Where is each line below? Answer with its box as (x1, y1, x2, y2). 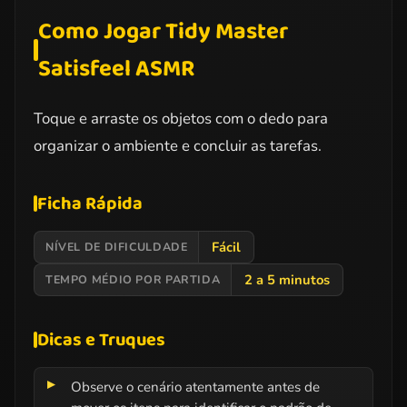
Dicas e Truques (37, 324, 165, 354)
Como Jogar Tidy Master (37, 12, 288, 50)
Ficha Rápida (37, 188, 143, 218)
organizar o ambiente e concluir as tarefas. (34, 134, 322, 156)
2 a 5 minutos (244, 270, 331, 289)
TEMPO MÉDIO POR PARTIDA (45, 272, 221, 288)
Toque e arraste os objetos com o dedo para (34, 107, 328, 129)
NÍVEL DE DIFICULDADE (45, 239, 188, 255)
